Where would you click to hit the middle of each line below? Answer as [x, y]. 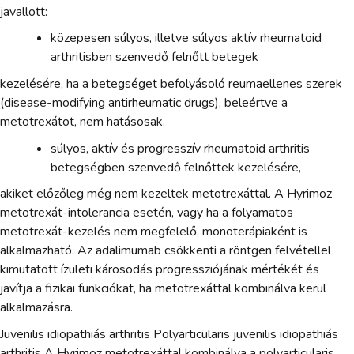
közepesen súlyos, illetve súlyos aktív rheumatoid [186, 38]
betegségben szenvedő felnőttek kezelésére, [176, 167]
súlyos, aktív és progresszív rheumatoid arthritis [180, 148]
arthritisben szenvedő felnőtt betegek [154, 57]
